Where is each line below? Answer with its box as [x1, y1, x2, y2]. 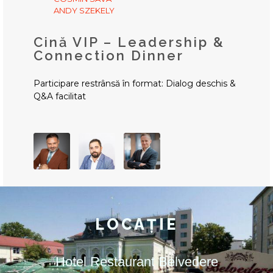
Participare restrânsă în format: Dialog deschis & [34, 77, 236, 89]
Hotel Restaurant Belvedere [55, 253, 218, 269]
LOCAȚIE [95, 214, 178, 233]
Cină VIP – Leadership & [34, 34, 225, 50]
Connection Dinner [34, 47, 184, 63]
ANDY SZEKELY [54, 5, 115, 15]
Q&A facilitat [34, 90, 86, 102]
